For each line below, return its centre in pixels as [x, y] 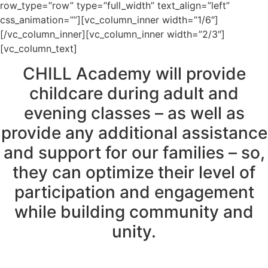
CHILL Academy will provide [134, 74]
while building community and [134, 212]
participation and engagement [134, 192]
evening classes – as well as [134, 113]
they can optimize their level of [134, 173]
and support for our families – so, [134, 153]
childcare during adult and [134, 94]
